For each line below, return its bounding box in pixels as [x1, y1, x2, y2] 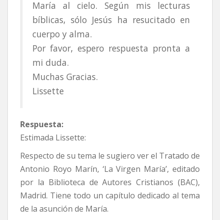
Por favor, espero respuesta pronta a [32, 42, 190, 55]
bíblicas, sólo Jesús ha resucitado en [32, 14, 190, 26]
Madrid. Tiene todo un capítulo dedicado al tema [20, 190, 200, 201]
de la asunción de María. [20, 203, 109, 215]
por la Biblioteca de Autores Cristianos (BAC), [20, 177, 200, 188]
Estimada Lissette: [20, 132, 86, 143]
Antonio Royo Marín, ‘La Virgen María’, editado [20, 164, 200, 175]
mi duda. [32, 56, 69, 69]
